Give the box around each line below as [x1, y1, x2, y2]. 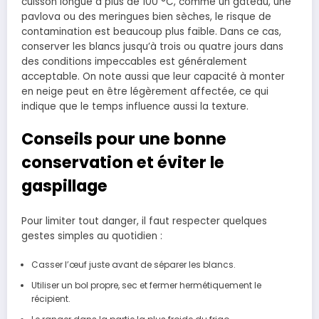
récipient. [31, 292, 70, 305]
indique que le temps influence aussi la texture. [21, 99, 249, 113]
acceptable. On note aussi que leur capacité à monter [21, 69, 285, 83]
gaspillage [21, 174, 108, 197]
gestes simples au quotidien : [21, 229, 162, 244]
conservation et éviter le [21, 150, 224, 174]
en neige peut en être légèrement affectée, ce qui [21, 84, 268, 98]
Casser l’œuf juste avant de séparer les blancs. [31, 258, 236, 271]
